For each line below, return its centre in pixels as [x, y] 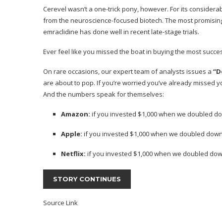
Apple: [72, 134]
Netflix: [73, 154]
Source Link [60, 203]
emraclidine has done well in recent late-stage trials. [121, 32]
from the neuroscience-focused [91, 21]
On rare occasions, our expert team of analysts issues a [128, 72]
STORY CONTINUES [87, 179]
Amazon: [76, 114]
